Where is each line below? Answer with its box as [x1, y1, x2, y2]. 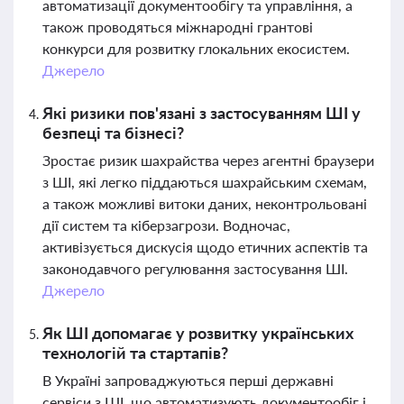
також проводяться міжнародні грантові [42, 18, 313, 35]
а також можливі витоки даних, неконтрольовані [42, 195, 367, 212]
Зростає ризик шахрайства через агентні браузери [42, 151, 374, 169]
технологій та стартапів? [42, 343, 228, 363]
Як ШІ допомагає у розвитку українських [42, 323, 353, 343]
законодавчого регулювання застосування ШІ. [42, 260, 348, 277]
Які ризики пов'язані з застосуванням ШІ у [42, 103, 361, 123]
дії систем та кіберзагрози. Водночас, [42, 216, 290, 234]
